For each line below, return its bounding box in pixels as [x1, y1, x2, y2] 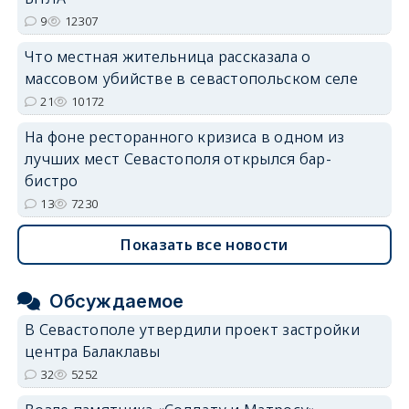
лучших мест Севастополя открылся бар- [24, 148, 332, 169]
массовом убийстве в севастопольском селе [24, 68, 358, 89]
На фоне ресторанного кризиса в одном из [24, 126, 345, 147]
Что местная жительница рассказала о [24, 46, 311, 67]
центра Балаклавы [24, 341, 161, 362]
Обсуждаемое [49, 289, 184, 312]
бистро [24, 170, 79, 191]
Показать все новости [121, 234, 288, 255]
